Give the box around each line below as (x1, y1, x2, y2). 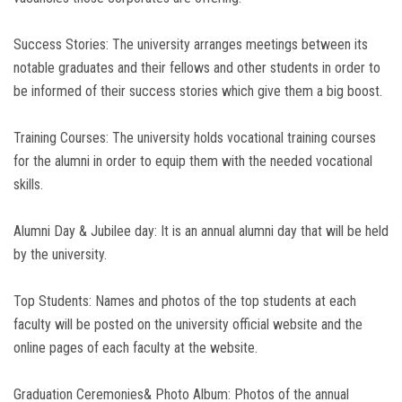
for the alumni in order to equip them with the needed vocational (13, 153, 372, 170)
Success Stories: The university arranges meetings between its (13, 36, 368, 53)
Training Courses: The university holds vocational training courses (13, 129, 376, 146)
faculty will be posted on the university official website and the (13, 316, 363, 333)
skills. (13, 176, 43, 193)
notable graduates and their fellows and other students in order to (13, 59, 380, 76)
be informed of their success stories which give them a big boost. (13, 83, 382, 100)
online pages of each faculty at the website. (13, 339, 258, 356)
